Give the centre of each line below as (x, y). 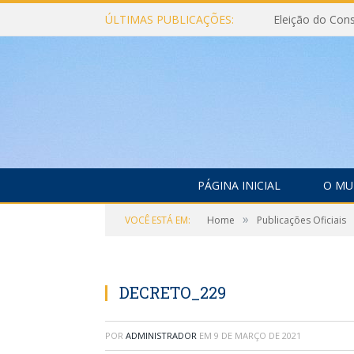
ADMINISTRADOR (161, 335)
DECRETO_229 (173, 292)
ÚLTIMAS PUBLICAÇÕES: (169, 19)
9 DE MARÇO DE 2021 (258, 335)
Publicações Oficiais (301, 220)
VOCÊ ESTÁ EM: (158, 220)
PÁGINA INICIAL (239, 185)
